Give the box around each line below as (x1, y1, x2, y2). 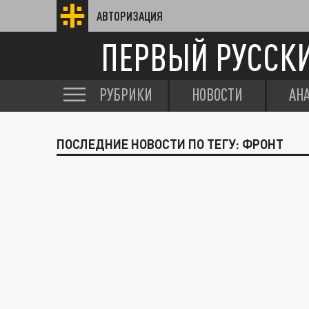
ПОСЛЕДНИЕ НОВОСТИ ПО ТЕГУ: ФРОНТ (57, 137, 283, 152)
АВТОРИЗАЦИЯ (97, 9, 163, 23)
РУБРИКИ (99, 85, 152, 104)
